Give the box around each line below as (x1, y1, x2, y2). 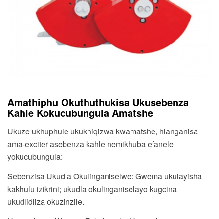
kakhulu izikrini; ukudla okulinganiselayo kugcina (7, 183, 177, 195)
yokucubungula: (7, 151, 63, 162)
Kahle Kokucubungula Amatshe (7, 106, 153, 120)
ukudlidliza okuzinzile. (7, 196, 84, 207)
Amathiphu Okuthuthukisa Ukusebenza (7, 95, 189, 109)
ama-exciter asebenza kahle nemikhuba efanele (7, 138, 174, 150)
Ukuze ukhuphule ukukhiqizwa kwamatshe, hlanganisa (7, 125, 198, 137)
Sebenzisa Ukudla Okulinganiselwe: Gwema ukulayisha (7, 170, 202, 182)
